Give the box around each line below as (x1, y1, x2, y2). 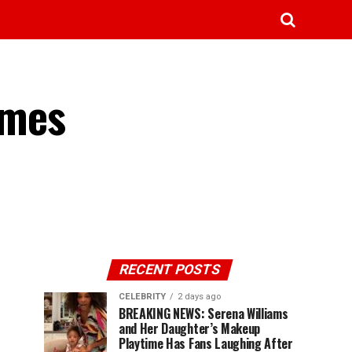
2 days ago (178, 291, 221, 302)
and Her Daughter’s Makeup (119, 319, 260, 338)
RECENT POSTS (117, 262, 222, 277)
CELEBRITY (119, 291, 166, 302)
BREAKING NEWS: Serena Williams (119, 304, 288, 323)
